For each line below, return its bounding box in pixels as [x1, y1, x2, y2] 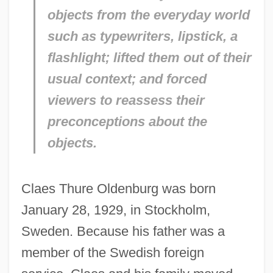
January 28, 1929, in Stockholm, [21, 202, 210, 218]
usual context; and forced [47, 71, 207, 87]
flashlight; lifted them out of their [47, 49, 252, 65]
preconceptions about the [47, 113, 207, 129]
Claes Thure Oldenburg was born [21, 180, 216, 196]
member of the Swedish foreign [21, 244, 204, 260]
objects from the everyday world [47, 7, 250, 23]
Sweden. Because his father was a [21, 223, 225, 239]
